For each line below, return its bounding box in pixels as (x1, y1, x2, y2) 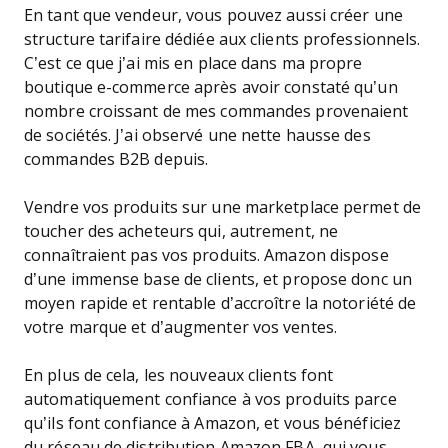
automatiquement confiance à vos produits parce (24, 391, 397, 408)
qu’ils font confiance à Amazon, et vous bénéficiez (24, 415, 402, 432)
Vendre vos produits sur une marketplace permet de (24, 199, 421, 216)
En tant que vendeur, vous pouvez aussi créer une (24, 7, 403, 24)
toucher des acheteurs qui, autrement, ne (24, 223, 339, 240)
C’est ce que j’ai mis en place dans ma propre (24, 55, 363, 72)
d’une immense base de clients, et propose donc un (24, 271, 412, 288)
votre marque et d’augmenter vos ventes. (24, 319, 337, 336)
